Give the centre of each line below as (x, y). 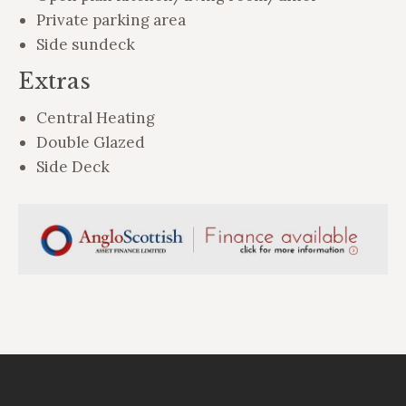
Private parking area (111, 19)
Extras (54, 81)
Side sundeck (86, 44)
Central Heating (96, 117)
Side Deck (73, 166)
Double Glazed (91, 142)
